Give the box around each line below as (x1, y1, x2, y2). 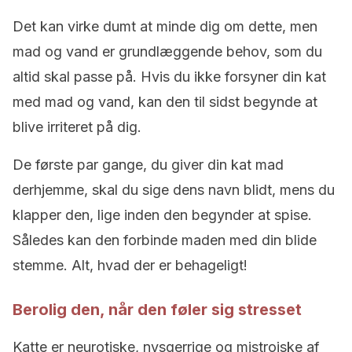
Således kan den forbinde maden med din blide (13, 232, 317, 248)
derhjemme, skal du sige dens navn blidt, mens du (13, 181, 335, 198)
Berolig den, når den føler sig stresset (13, 300, 302, 319)
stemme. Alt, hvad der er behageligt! (13, 257, 247, 273)
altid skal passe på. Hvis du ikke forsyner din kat (13, 68, 326, 85)
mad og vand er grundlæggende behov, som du (13, 43, 322, 60)
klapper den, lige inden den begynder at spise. (13, 207, 312, 223)
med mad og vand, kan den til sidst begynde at (13, 93, 317, 110)
